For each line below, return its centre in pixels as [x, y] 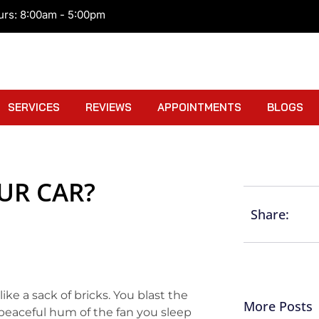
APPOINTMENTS [199, 107]
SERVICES [34, 107]
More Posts [278, 306]
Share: [270, 214]
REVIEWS [109, 107]
